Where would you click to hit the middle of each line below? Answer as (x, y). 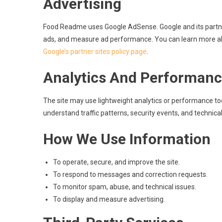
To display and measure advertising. (109, 199)
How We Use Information (127, 139)
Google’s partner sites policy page (95, 52)
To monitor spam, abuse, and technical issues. (125, 187)
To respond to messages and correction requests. (130, 174)
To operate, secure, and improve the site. (116, 162)
